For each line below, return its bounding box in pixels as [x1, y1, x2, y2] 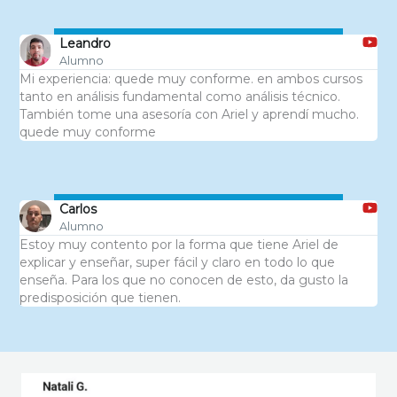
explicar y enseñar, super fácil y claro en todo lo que [19, 253, 335, 270]
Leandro [58, 35, 111, 51]
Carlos [58, 200, 97, 217]
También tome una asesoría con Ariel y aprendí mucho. [19, 105, 359, 122]
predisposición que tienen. [19, 289, 181, 306]
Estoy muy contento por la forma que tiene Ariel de [19, 236, 339, 253]
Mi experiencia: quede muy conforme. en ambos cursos [19, 70, 362, 87]
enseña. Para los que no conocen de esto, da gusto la [19, 271, 348, 288]
